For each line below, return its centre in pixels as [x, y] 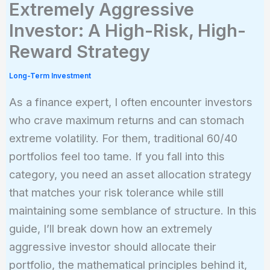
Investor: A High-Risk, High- [127, 31]
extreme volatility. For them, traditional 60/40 [123, 138]
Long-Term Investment [50, 76]
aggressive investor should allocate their [112, 246]
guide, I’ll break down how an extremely [110, 228]
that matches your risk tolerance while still [116, 192]
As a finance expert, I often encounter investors [130, 102]
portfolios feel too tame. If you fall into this [117, 156]
